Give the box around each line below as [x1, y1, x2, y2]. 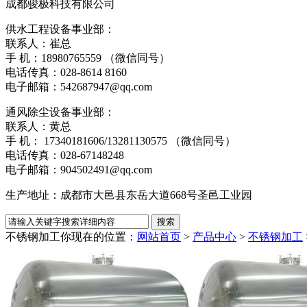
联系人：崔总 [5, 37, 71, 49]
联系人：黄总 [5, 120, 71, 132]
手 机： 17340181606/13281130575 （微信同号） [5, 134, 236, 147]
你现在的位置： [60, 230, 137, 243]
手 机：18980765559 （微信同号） [5, 51, 170, 64]
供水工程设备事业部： [5, 23, 121, 35]
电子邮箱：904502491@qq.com [5, 163, 152, 175]
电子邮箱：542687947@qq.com [5, 80, 152, 93]
